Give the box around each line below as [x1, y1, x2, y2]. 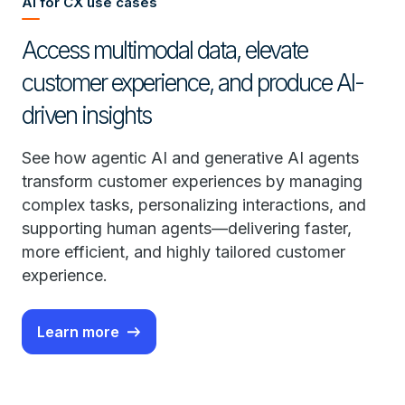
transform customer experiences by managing [22, 171, 363, 191]
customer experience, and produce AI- [22, 68, 363, 97]
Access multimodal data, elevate [22, 35, 307, 64]
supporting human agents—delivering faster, [22, 218, 352, 238]
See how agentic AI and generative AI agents [22, 147, 359, 167]
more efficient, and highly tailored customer [22, 241, 345, 261]
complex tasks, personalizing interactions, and [22, 194, 366, 214]
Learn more [37, 322, 119, 341]
